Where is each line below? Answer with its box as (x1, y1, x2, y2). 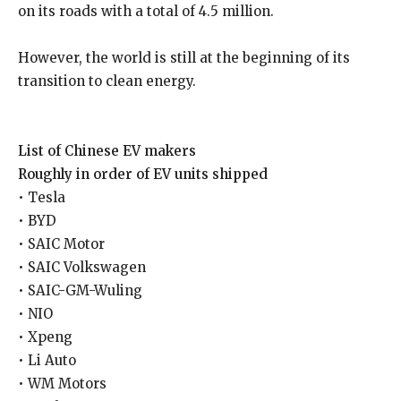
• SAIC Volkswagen (18, 259, 146, 276)
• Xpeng (18, 328, 73, 346)
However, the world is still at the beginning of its (18, 49, 350, 66)
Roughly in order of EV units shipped (18, 166, 268, 183)
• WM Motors (18, 375, 107, 392)
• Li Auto (18, 352, 76, 369)
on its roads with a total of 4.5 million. (18, 3, 274, 20)
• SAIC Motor (18, 235, 105, 252)
